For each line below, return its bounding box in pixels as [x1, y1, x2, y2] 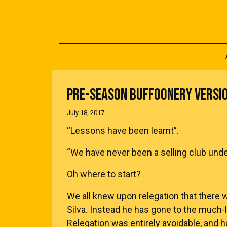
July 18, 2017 [67, 109, 104, 117]
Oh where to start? [67, 169, 141, 179]
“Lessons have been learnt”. [67, 125, 179, 136]
